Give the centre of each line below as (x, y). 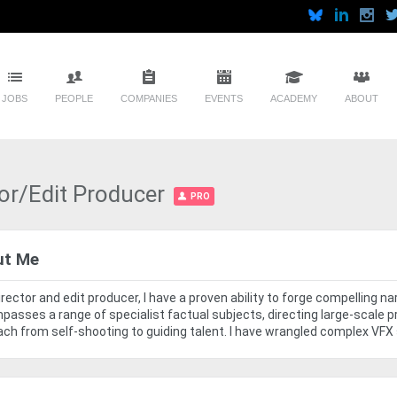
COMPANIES (149, 99)
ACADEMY (294, 99)
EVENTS (224, 99)
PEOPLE (74, 99)
